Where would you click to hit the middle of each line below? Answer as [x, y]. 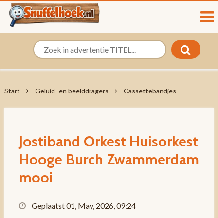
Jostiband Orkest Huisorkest [108, 141]
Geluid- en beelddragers [72, 91]
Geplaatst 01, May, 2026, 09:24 [83, 206]
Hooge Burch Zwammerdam [109, 159]
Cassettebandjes [150, 91]
